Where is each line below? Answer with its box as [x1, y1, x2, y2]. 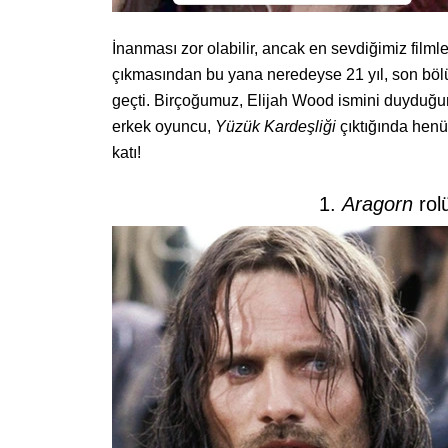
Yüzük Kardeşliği [215, 118, 336, 136]
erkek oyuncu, [112, 118, 215, 136]
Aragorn [341, 193, 413, 216]
